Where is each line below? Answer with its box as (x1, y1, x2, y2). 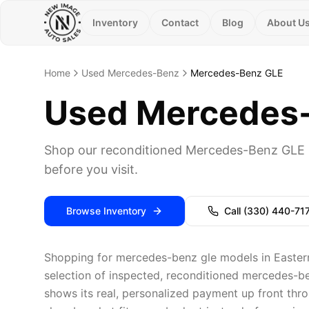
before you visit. (44, 162, 138, 177)
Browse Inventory (66, 205, 146, 217)
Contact (161, 17, 199, 28)
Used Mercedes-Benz (81, 67, 179, 79)
